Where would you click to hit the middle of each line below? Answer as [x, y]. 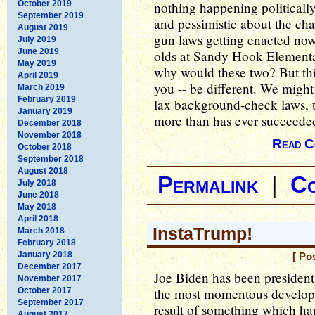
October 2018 [45, 147]
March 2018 [41, 230]
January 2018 [45, 254]
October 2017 [45, 290]
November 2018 [50, 135]
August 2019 [43, 27]
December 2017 [50, 266]
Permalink [208, 185]
